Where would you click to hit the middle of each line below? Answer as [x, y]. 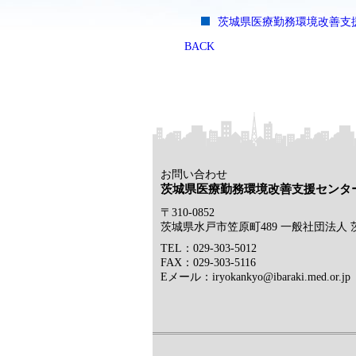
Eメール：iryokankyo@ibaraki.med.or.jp [255, 277]
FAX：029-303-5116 [208, 263]
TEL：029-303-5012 [209, 249]
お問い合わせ [194, 174]
